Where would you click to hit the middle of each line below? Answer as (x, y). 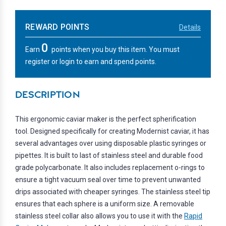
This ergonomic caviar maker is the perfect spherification (106, 119)
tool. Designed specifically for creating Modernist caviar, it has (112, 131)
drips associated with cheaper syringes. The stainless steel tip (113, 192)
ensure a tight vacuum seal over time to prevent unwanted (108, 180)
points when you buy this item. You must (116, 50)
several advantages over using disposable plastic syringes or (111, 144)
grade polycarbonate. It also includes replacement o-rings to (110, 168)
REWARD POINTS (58, 27)
